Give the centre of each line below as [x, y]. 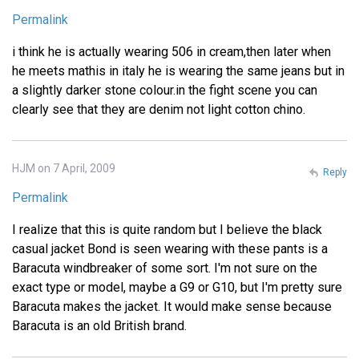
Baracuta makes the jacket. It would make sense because [172, 306]
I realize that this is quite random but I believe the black [167, 229]
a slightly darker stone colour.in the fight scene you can [165, 90]
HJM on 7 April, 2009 [64, 168]
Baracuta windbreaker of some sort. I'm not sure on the [165, 268]
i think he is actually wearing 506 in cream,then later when [171, 51]
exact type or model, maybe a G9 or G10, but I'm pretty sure [177, 287]
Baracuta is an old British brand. [99, 325]
